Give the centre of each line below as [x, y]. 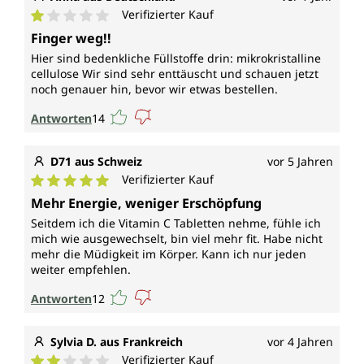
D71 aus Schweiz [96, 162]
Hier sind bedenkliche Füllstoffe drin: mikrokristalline [176, 58]
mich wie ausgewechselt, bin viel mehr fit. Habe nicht [177, 239]
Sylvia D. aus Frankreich [117, 342]
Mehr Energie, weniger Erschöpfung [146, 204]
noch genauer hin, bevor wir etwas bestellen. [154, 89]
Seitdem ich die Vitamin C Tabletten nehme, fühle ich [176, 223]
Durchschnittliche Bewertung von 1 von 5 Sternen [183, 31]
